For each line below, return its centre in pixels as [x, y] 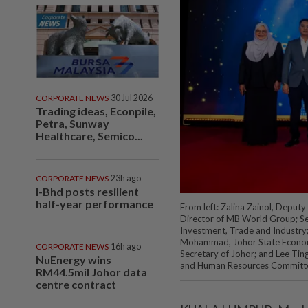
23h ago [126, 178]
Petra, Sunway [73, 123]
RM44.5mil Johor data [91, 272]
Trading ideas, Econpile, [96, 111]
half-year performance [95, 203]
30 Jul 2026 [132, 98]
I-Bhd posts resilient [87, 191]
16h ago [126, 246]
